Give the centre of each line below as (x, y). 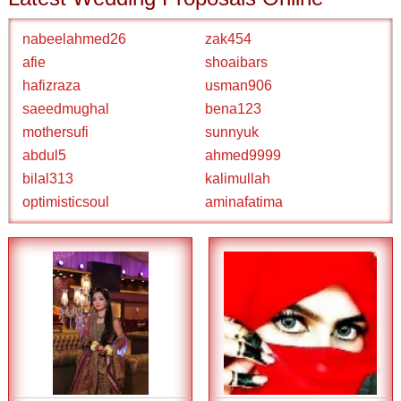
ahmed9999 (243, 155)
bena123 (233, 109)
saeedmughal (66, 109)
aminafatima (244, 202)
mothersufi (56, 132)
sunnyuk (232, 132)
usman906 (239, 85)
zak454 (228, 39)
